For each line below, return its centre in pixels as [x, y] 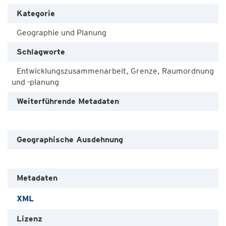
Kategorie [36, 13]
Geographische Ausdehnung [70, 139]
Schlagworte [41, 52]
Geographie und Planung [62, 33]
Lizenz [30, 219]
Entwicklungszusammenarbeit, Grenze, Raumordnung [115, 71]
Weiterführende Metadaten [68, 101]
